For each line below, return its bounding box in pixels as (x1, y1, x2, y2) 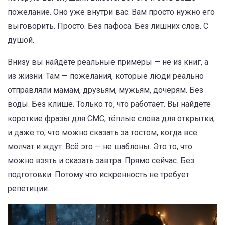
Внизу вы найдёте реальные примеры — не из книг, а (8, 57, 208, 67)
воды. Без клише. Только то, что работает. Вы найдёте (8, 99, 211, 109)
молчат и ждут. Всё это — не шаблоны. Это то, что (8, 142, 192, 151)
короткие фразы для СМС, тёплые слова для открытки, (8, 114, 215, 123)
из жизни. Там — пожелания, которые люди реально (8, 71, 204, 81)
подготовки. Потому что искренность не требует (8, 170, 189, 179)
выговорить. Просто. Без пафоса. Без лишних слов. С (8, 21, 208, 31)
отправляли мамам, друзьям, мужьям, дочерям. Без (8, 85, 203, 95)
